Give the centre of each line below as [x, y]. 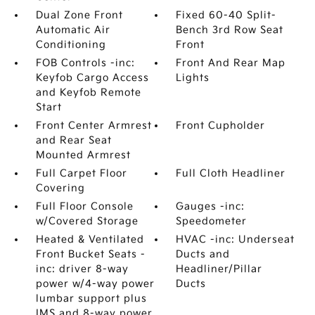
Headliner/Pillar [219, 269]
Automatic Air [73, 30]
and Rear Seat [73, 140]
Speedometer [212, 221]
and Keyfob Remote [88, 92]
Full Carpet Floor [81, 173]
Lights [193, 78]
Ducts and [203, 254]
